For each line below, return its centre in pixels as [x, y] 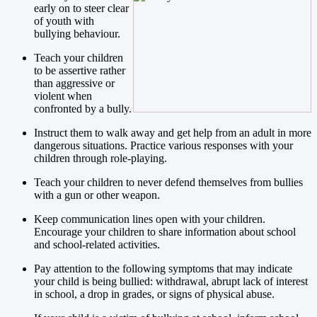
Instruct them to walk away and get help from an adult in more [173, 132]
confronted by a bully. [83, 108]
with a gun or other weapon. [97, 195]
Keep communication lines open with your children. [150, 219]
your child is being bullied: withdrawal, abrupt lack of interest [171, 281]
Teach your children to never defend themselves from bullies [168, 182]
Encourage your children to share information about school [165, 231]
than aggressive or [74, 83]
